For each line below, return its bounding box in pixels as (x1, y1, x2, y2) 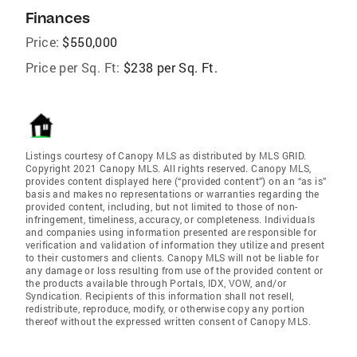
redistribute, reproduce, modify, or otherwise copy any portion (25, 302, 305, 315)
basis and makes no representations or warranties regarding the (25, 187, 320, 200)
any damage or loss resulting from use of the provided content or (25, 264, 324, 277)
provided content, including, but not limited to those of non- (25, 200, 298, 213)
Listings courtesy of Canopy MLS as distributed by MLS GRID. (25, 149, 307, 162)
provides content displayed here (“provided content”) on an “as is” (25, 175, 327, 187)
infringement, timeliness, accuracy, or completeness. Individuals (25, 213, 316, 226)
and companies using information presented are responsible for (25, 226, 317, 238)
